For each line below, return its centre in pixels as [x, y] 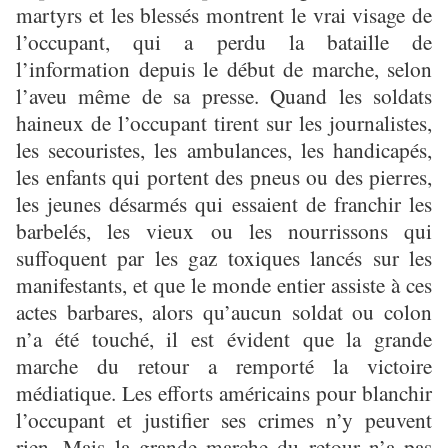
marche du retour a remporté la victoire [224, 365]
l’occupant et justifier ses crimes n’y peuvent [224, 419]
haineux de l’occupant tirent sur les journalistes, [224, 122]
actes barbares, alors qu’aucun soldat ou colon [224, 311]
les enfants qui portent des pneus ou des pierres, [224, 176]
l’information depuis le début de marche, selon [224, 68]
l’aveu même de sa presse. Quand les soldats [224, 95]
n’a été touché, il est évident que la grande [224, 338]
